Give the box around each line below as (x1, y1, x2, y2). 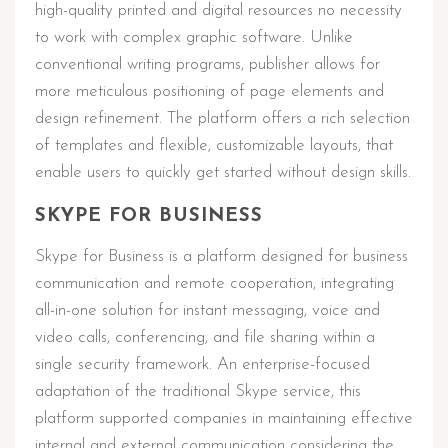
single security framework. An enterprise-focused (35, 356, 370, 373)
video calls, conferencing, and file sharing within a (35, 329, 375, 346)
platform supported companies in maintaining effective (35, 410, 413, 427)
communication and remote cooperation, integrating (35, 275, 394, 292)
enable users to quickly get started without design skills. (35, 164, 411, 181)
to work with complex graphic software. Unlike (35, 29, 353, 46)
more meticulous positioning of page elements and (35, 83, 384, 100)
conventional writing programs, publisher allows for (35, 56, 380, 73)
